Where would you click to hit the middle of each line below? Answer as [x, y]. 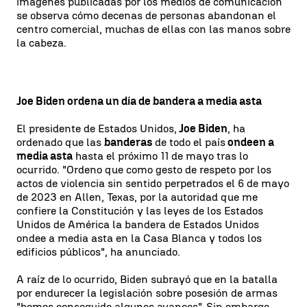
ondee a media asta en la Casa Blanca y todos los [139, 238]
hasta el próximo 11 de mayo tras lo [160, 156]
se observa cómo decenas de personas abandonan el [146, 15]
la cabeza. [41, 43]
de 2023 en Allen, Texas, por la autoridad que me [137, 197]
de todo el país [190, 142]
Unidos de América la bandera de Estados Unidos [138, 224]
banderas [130, 142]
